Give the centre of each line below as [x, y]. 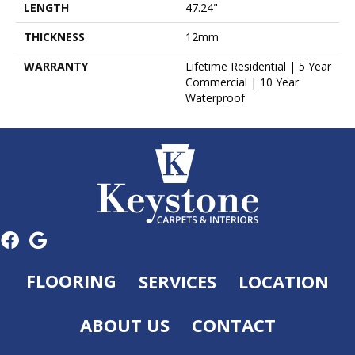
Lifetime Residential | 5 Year [258, 66]
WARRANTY [56, 66]
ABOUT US [124, 324]
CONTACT [233, 324]
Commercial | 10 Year [242, 82]
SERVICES [177, 281]
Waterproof [215, 97]
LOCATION [284, 281]
